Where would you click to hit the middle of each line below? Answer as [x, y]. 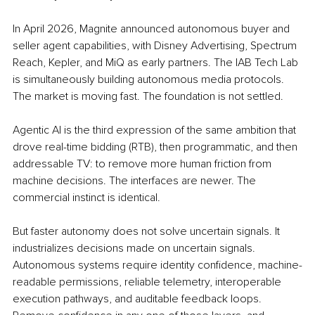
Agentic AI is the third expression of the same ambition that [156, 130]
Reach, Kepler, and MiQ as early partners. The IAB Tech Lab [157, 63]
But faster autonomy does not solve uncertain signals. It [148, 232]
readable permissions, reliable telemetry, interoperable [148, 282]
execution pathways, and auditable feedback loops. [139, 299]
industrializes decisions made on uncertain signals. [135, 249]
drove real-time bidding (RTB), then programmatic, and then [156, 147]
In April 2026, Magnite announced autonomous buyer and [153, 29]
